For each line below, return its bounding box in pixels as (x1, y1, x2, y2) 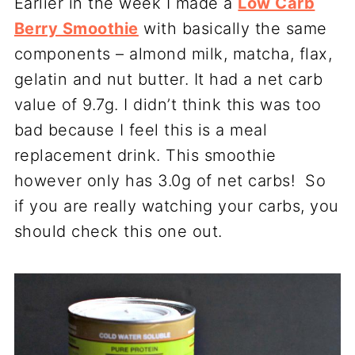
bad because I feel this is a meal (13, 120, 268, 139)
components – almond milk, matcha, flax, (13, 44, 333, 63)
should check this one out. (13, 222, 223, 241)
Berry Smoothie (13, 19, 139, 38)
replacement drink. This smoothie (13, 146, 277, 165)
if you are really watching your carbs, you (13, 197, 339, 216)
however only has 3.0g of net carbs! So (13, 171, 326, 190)
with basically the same (138, 19, 327, 38)
